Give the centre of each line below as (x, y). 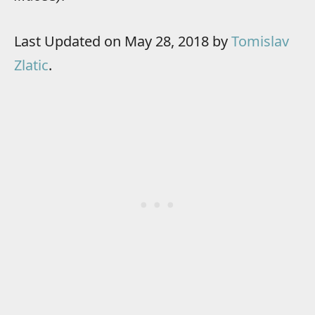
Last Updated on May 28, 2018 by (123, 41)
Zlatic (31, 65)
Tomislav (260, 41)
